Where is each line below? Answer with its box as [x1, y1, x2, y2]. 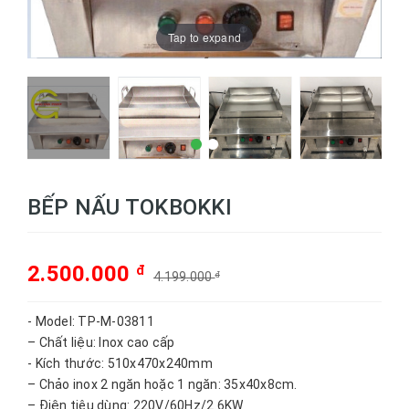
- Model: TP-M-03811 [27, 313, 154, 329]
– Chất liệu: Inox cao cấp [27, 334, 175, 350]
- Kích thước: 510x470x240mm [27, 355, 213, 371]
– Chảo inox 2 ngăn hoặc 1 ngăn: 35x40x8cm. [27, 376, 298, 392]
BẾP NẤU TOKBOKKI [27, 194, 232, 220]
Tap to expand [167, 28, 242, 45]
